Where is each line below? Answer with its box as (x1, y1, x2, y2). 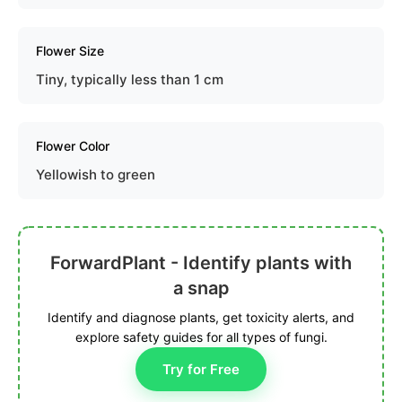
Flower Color (36, 138, 109, 154)
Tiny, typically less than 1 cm (36, 71, 223, 89)
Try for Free (162, 361, 240, 379)
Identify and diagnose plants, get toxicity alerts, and (48, 310, 354, 326)
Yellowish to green (36, 166, 155, 184)
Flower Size (36, 43, 104, 59)
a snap (172, 277, 230, 300)
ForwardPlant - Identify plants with (50, 252, 352, 275)
